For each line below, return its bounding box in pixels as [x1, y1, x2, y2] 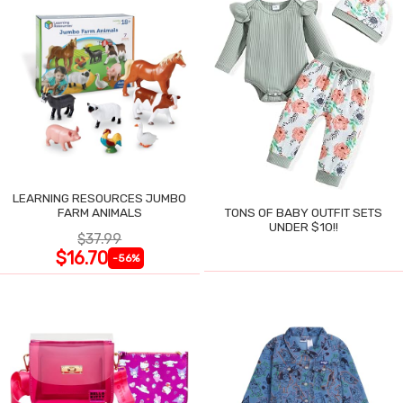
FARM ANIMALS [57, 205, 142, 220]
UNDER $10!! [268, 219, 338, 235]
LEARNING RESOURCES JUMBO [13, 191, 187, 206]
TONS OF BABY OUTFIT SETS [224, 205, 382, 220]
